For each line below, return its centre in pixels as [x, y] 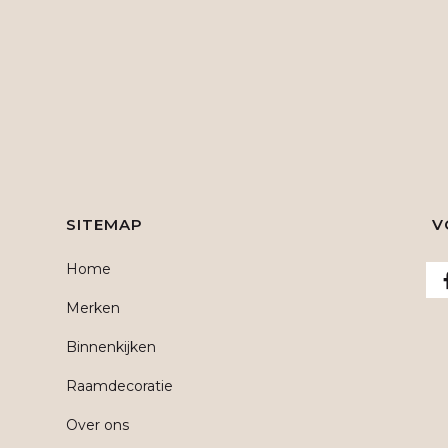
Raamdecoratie [119, 386]
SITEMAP [104, 224]
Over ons [97, 425]
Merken [92, 308]
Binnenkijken [110, 347]
